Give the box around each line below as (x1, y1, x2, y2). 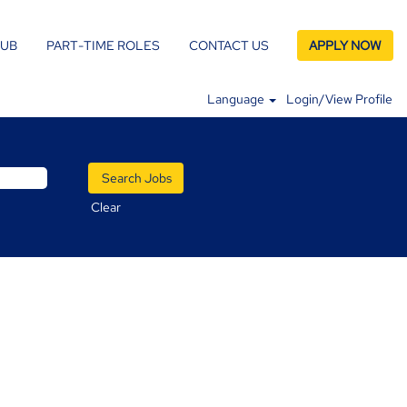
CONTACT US (189, 36, 269, 54)
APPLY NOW (309, 36, 382, 54)
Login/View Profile (286, 91, 392, 107)
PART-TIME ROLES (46, 36, 160, 54)
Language (207, 91, 268, 107)
